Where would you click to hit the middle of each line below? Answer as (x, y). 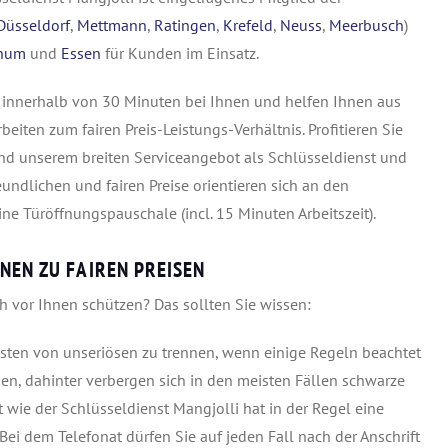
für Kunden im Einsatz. (180, 52)
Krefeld (248, 24)
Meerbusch (366, 24)
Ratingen (185, 24)
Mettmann (112, 24)
